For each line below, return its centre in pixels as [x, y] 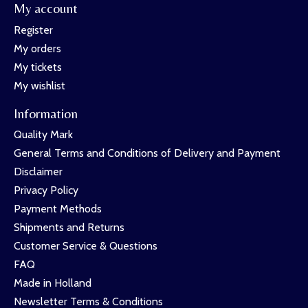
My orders [37, 48]
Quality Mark [43, 135]
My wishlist [40, 85]
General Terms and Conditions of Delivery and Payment [147, 153]
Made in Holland [53, 283]
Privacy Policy [46, 190]
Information [46, 113]
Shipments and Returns [69, 228]
